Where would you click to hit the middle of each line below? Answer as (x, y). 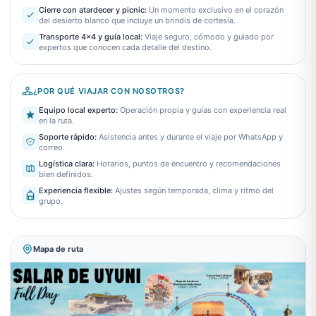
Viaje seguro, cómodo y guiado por (209, 37)
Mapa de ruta (58, 249)
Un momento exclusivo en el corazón (216, 10)
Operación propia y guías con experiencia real (203, 110)
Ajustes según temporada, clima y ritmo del (194, 191)
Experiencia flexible (74, 191)
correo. (51, 148)
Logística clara (65, 164)
